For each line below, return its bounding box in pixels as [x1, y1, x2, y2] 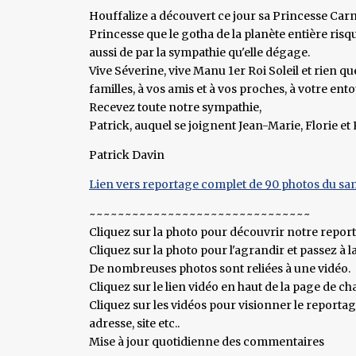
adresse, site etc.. [89, 315, 180, 331]
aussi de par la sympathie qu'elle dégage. [89, 44, 310, 60]
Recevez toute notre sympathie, [89, 99, 261, 114]
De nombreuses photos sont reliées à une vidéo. [89, 261, 350, 276]
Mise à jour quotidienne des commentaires [89, 334, 324, 349]
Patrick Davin [89, 147, 164, 162]
